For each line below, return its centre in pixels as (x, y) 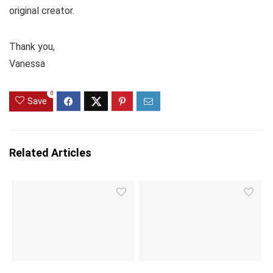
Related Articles (50, 153)
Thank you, (32, 47)
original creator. (42, 11)
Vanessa (27, 64)
